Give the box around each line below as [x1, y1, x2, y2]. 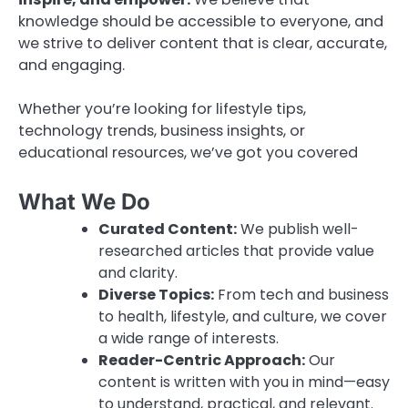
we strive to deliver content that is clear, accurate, [18, 33, 387, 55]
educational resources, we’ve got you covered [18, 142, 358, 164]
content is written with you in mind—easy [98, 372, 390, 393]
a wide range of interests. [98, 328, 279, 350]
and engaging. [18, 55, 125, 76]
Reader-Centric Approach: [98, 350, 305, 372]
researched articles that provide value [98, 240, 374, 262]
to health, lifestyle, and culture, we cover [98, 306, 387, 328]
